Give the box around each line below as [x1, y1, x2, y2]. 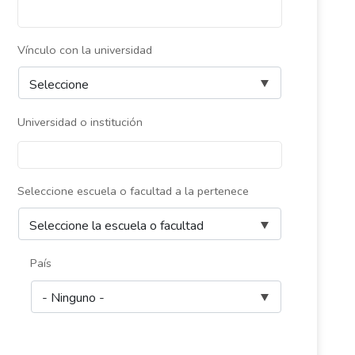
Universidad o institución [17, 113, 143, 130]
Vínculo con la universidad [17, 41, 152, 58]
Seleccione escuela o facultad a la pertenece [17, 182, 249, 199]
